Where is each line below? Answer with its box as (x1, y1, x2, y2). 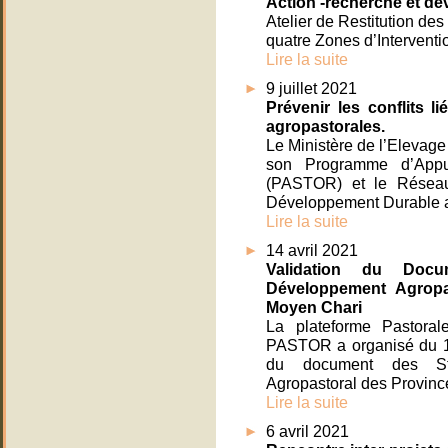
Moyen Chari (266, 298, 362, 317)
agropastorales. (266, 117, 385, 136)
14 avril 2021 (266, 241, 358, 260)
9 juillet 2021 (266, 79, 357, 98)
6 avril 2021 (266, 422, 349, 441)
